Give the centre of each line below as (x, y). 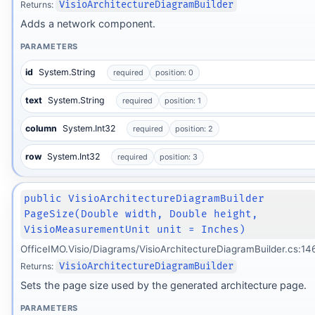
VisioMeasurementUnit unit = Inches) (135, 229)
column (41, 128)
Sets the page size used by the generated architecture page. (163, 285)
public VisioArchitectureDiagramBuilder (144, 198)
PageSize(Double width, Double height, (141, 214)
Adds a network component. (88, 23)
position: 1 (183, 101)
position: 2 (194, 128)
